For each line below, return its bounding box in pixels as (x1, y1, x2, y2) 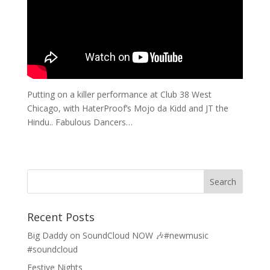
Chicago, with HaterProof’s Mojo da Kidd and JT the (27, 102, 228, 114)
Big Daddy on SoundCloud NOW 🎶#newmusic (27, 229, 209, 241)
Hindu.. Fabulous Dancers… (27, 116, 133, 128)
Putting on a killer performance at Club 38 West (27, 88, 212, 100)
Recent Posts (27, 209, 95, 224)
